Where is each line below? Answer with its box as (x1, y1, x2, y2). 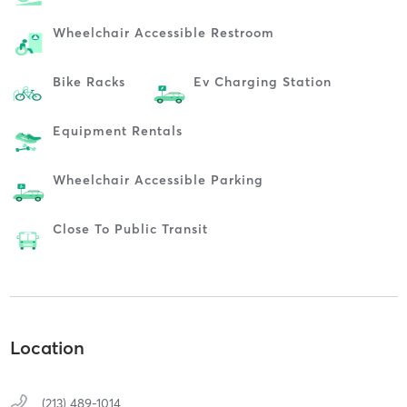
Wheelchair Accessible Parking (52, 171, 263, 188)
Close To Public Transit (52, 220, 208, 237)
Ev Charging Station (193, 73, 332, 90)
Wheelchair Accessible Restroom (52, 24, 274, 41)
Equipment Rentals (52, 122, 183, 139)
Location (9, 336, 84, 360)
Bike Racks (52, 73, 125, 90)
